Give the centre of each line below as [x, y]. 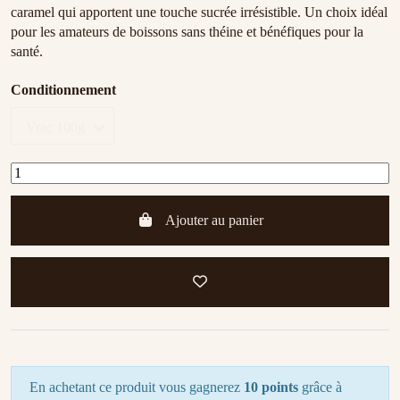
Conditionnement [63, 90]
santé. [27, 52]
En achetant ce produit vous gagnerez [137, 387]
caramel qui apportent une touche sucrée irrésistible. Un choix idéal [199, 12]
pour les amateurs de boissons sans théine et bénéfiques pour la [187, 32]
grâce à [320, 387]
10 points [271, 387]
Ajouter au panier [214, 221]
